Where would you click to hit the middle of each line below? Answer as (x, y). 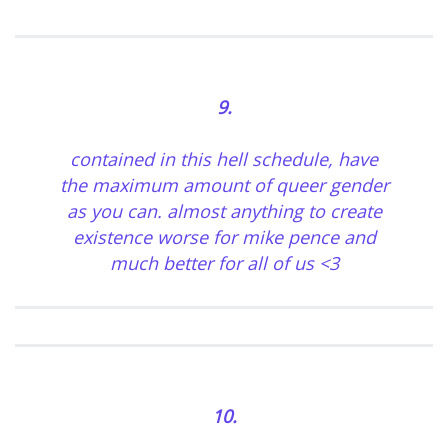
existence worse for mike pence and (224, 237)
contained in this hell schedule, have (224, 159)
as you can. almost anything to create (224, 211)
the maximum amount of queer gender (224, 185)
